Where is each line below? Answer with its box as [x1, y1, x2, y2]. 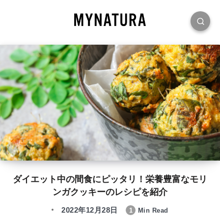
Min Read [136, 207, 168, 215]
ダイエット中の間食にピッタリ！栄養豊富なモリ [13, 174, 207, 185]
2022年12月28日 [61, 206, 118, 215]
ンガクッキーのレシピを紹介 [53, 187, 167, 197]
